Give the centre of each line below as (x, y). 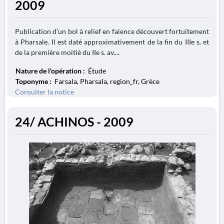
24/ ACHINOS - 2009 (74, 122)
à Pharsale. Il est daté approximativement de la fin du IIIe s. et (112, 42)
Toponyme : (34, 81)
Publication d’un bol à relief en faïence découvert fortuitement (112, 31)
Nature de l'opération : (51, 71)
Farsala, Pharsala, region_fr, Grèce (106, 81)
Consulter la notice (44, 92)
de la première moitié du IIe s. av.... (67, 52)
